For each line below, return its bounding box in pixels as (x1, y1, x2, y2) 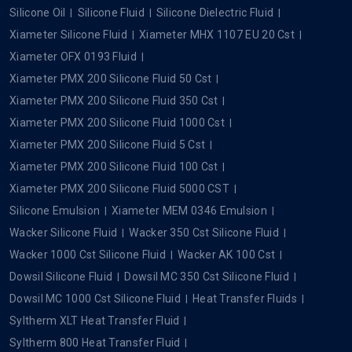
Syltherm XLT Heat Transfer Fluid (9, 313, 180, 327)
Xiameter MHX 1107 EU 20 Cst (138, 27, 295, 41)
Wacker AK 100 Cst (178, 247, 276, 261)
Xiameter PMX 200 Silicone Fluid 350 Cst (9, 93, 218, 107)
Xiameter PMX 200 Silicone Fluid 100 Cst (9, 159, 218, 173)
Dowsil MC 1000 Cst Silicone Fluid (9, 291, 181, 305)
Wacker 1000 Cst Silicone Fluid (9, 247, 166, 261)
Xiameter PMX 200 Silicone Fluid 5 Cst (9, 137, 206, 151)
